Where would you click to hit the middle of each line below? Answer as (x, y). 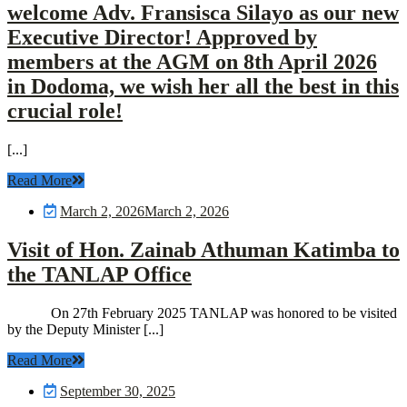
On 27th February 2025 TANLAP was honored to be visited (202, 313)
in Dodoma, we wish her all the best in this (203, 87)
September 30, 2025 (118, 391)
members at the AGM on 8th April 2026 (192, 62)
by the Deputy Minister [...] (85, 329)
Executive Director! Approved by (162, 38)
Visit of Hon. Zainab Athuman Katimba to (203, 249)
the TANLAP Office (99, 274)
